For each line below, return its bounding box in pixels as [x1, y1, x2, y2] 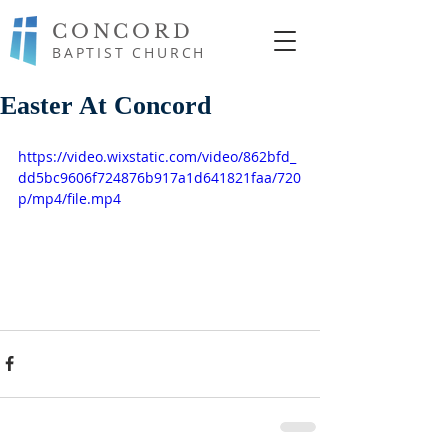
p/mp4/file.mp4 [18, 189, 121, 208]
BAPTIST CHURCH [52, 43, 207, 62]
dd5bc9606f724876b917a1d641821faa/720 [18, 168, 301, 187]
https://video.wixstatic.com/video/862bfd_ [18, 147, 296, 166]
